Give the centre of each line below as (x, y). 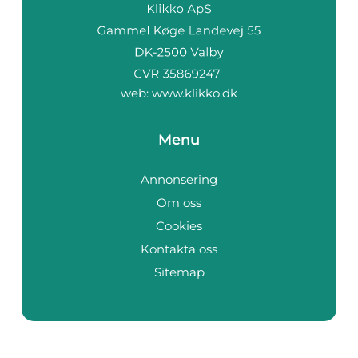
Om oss (179, 202)
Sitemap (179, 272)
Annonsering (179, 179)
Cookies (179, 225)
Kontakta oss (179, 249)
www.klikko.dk (195, 93)
